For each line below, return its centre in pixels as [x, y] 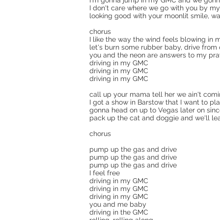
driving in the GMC [119, 212]
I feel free [105, 173]
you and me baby [118, 204]
